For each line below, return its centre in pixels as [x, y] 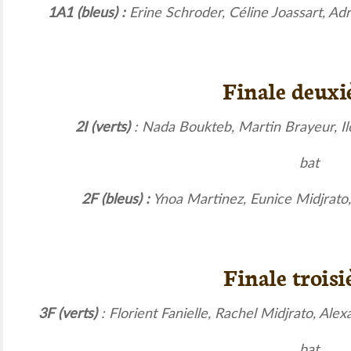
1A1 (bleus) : [88, 13]
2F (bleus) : [115, 199]
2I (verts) [103, 127]
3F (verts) [68, 314]
